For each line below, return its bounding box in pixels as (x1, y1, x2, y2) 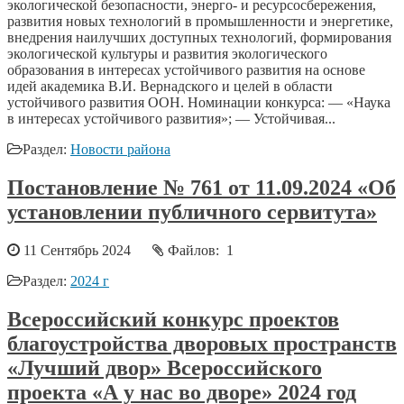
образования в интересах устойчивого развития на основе (7, 62, 365, 78)
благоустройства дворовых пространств (7, 331, 397, 355)
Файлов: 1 (164, 242, 248, 258)
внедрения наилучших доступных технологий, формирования (7, 30, 391, 46)
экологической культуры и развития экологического (7, 46, 327, 62)
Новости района (70, 142, 170, 158)
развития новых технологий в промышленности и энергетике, (7, 14, 393, 30)
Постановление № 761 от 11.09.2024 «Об (7, 175, 396, 199)
